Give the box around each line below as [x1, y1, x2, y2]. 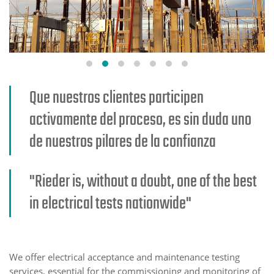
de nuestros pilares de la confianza [29, 128, 216, 155]
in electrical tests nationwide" [29, 190, 191, 217]
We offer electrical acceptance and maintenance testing [9, 250, 240, 263]
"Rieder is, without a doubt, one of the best [29, 168, 257, 195]
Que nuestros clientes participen [29, 84, 204, 111]
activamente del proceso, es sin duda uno [29, 106, 251, 133]
